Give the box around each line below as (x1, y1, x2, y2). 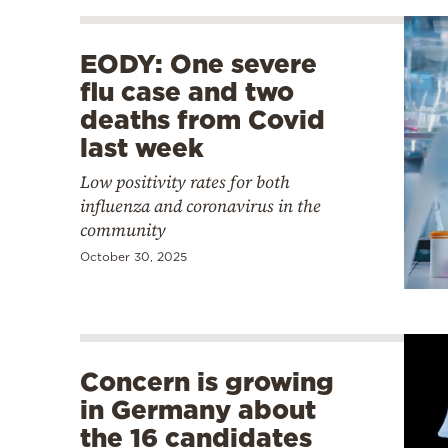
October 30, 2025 (80, 249, 187, 263)
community (80, 217, 166, 242)
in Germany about (80, 395, 316, 425)
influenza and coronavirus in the (80, 193, 321, 218)
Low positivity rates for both (80, 169, 290, 194)
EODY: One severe (80, 48, 317, 78)
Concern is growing (80, 367, 334, 397)
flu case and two (80, 76, 294, 106)
